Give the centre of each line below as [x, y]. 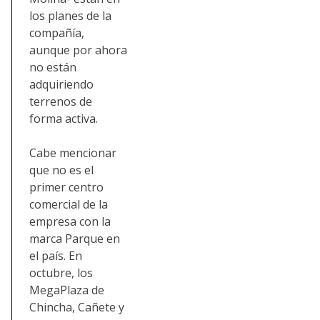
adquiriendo [61, 84]
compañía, [57, 32]
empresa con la [70, 221]
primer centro [66, 187]
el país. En [56, 255]
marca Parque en [75, 238]
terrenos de [61, 101]
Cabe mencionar [73, 152]
